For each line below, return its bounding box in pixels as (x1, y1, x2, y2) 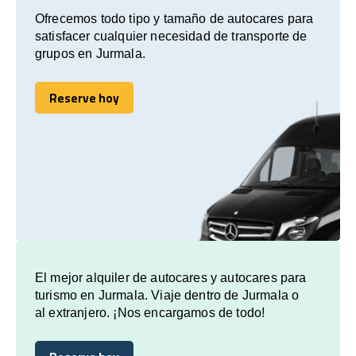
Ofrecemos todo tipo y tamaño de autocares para (35, 11, 314, 25)
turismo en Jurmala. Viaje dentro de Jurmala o (35, 288, 300, 302)
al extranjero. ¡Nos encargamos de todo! (35, 305, 265, 319)
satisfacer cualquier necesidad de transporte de (35, 29, 308, 43)
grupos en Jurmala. (35, 46, 145, 60)
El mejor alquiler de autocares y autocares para (35, 270, 307, 284)
